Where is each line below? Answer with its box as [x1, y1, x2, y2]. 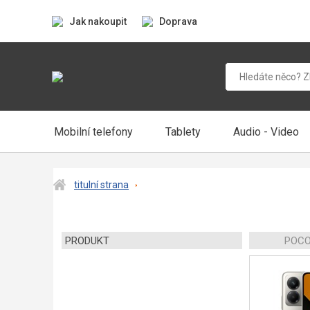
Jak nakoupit [69, 15, 127, 27]
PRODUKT [65, 235, 109, 247]
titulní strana [74, 179, 129, 190]
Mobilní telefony [53, 125, 133, 138]
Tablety [165, 125, 201, 138]
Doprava [159, 15, 197, 27]
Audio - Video [232, 125, 299, 138]
